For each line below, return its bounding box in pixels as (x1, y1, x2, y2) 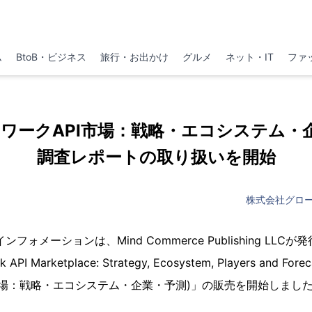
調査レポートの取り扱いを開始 (36, 147, 276, 167)
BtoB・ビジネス (15, 51, 86, 63)
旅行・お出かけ (100, 51, 169, 63)
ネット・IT (226, 51, 274, 63)
